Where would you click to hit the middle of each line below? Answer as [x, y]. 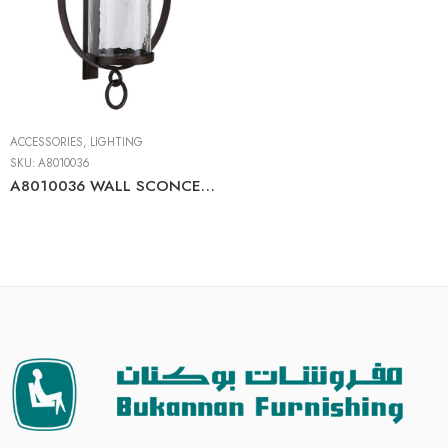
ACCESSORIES [46, 142]
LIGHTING [116, 142]
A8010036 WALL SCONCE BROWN [208, 186]
